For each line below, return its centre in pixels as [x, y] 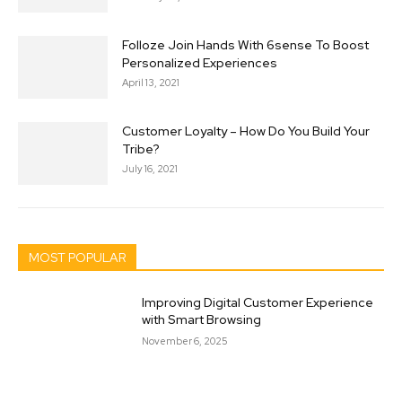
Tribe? [141, 149]
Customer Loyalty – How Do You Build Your [246, 131]
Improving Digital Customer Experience [258, 303]
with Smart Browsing [202, 320]
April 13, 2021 [151, 83]
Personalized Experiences [200, 63]
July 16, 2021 [150, 169]
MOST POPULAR [77, 258]
